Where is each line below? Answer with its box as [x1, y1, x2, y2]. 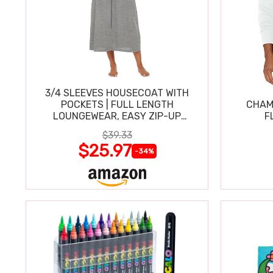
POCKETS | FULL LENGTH [60, 99, 174, 111]
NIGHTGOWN [88, 122, 146, 134]
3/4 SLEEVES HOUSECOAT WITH [45, 87, 189, 99]
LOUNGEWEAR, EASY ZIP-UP [53, 110, 181, 122]
